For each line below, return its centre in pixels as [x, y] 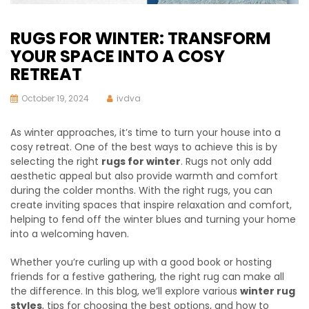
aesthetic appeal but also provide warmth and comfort [144, 176]
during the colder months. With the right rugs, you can [141, 190]
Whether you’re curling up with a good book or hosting [141, 262]
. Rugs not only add [226, 161]
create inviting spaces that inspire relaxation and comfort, [151, 205]
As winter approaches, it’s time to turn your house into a [146, 132]
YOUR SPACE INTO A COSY [118, 56]
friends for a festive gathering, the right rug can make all [147, 276]
